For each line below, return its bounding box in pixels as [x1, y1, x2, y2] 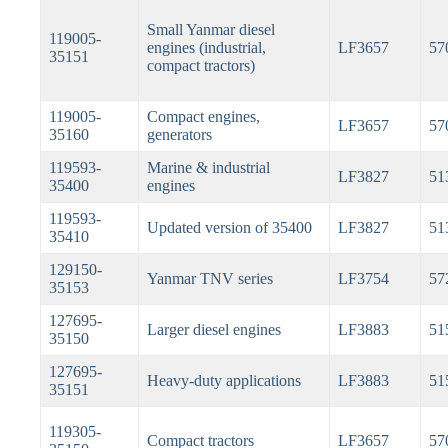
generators [146, 126, 212, 144]
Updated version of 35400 [146, 219, 312, 237]
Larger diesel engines [146, 321, 281, 339]
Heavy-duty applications [146, 372, 301, 390]
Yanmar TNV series [146, 270, 273, 288]
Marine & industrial [146, 159, 270, 177]
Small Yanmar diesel [146, 21, 275, 39]
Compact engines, [146, 108, 260, 126]
